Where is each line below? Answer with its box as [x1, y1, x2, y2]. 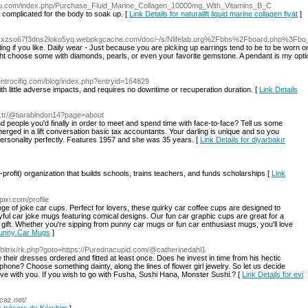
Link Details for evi [242, 270, 303, 278]
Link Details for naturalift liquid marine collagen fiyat [129, 10, 298, 18]
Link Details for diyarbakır [200, 135, 285, 144]
